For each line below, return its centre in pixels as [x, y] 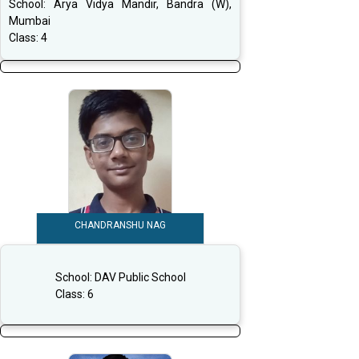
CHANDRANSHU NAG [120, 226]
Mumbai [30, 21]
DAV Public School [140, 277]
